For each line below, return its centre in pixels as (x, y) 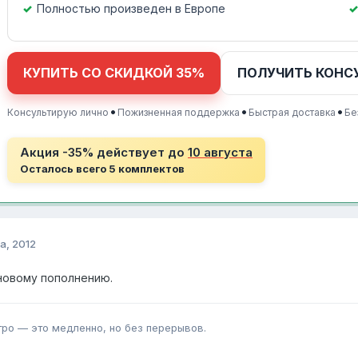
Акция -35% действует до (104, 153)
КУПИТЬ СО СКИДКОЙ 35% (114, 73)
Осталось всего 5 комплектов (102, 169)
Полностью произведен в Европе (131, 9)
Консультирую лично (58, 113)
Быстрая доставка (292, 113)
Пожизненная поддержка (179, 113)
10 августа (220, 153)
